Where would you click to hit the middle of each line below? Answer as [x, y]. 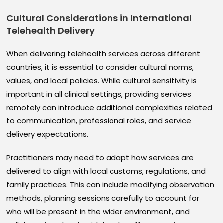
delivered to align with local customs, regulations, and [106, 171]
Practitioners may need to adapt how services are [100, 158]
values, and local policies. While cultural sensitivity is [102, 81]
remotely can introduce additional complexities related [110, 108]
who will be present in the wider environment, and [98, 212]
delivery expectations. [48, 134]
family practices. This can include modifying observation [111, 185]
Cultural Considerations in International [99, 18]
